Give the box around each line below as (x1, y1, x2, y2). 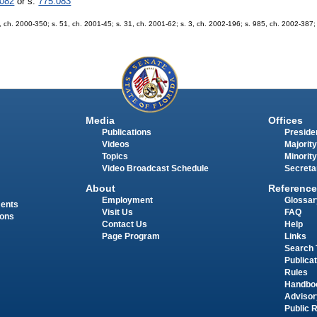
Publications (101, 127, 151, 137)
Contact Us (101, 220, 147, 229)
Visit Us (101, 208, 133, 217)
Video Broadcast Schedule (101, 163, 209, 173)
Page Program (101, 232, 160, 241)
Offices (267, 114, 303, 126)
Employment (101, 196, 153, 205)
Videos (101, 139, 129, 149)
